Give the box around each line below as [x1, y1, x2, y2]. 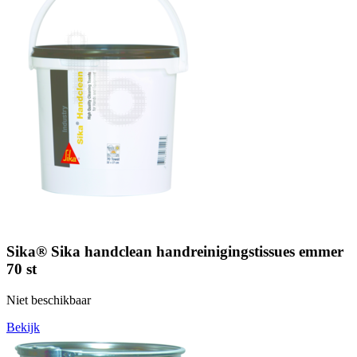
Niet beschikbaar [6, 292, 91, 307]
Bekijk [6, 320, 40, 334]
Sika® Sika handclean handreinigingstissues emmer [6, 242, 343, 260]
